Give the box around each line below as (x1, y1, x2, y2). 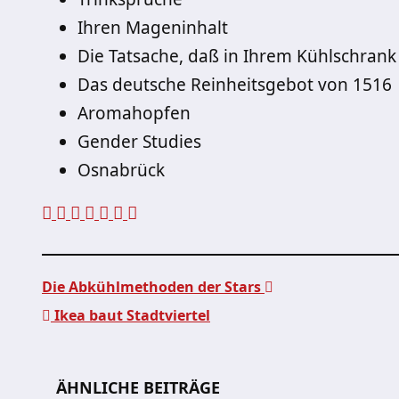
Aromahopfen (77, 102, 191, 125)
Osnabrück (77, 159, 165, 182)
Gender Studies (77, 130, 201, 153)
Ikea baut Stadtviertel (51, 305, 210, 325)
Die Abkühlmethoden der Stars (42, 277, 265, 297)
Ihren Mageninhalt (77, 16, 228, 39)
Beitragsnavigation (42, 332, 332, 374)
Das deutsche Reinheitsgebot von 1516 (77, 73, 392, 96)
